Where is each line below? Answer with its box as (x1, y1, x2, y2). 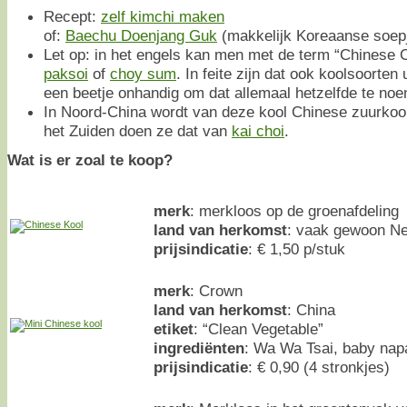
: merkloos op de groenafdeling (190, 201, 399, 220)
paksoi (44, 64, 88, 83)
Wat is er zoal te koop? (7, 150, 173, 169)
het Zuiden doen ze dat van (44, 121, 232, 140)
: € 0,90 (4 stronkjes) (248, 357, 390, 376)
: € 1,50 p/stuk (248, 239, 345, 258)
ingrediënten (154, 338, 244, 357)
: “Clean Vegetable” (194, 319, 323, 338)
